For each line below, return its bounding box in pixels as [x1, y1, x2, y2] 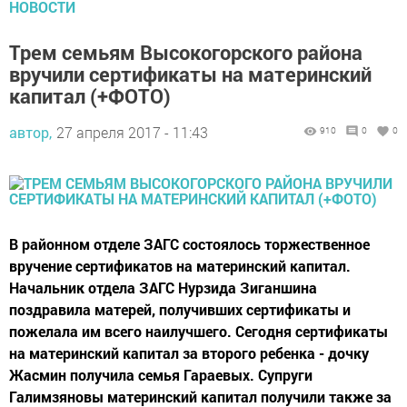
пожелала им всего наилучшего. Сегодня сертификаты [9, 322, 388, 341]
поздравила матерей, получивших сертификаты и [9, 300, 351, 319]
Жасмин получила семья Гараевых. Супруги [9, 365, 313, 384]
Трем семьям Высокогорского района [9, 39, 362, 65]
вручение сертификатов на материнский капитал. [9, 256, 351, 275]
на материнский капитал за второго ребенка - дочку [9, 343, 369, 362]
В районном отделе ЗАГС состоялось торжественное [9, 234, 370, 253]
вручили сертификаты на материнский [9, 61, 372, 87]
